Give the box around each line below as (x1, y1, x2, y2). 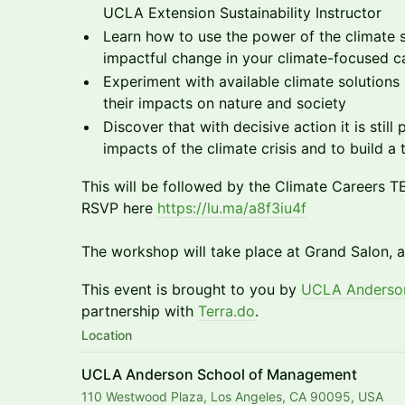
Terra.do (198, 302, 255, 320)
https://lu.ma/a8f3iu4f (157, 199, 306, 217)
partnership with (81, 302, 198, 320)
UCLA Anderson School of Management (81, 365, 357, 383)
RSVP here (81, 199, 157, 217)
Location (81, 327, 132, 343)
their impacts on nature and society (103, 94, 346, 112)
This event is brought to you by (81, 280, 301, 298)
